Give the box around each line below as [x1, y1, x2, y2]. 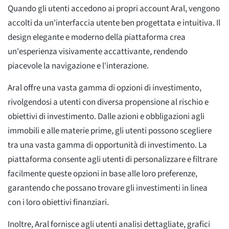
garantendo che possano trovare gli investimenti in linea [8, 181, 208, 194]
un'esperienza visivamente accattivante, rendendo [8, 45, 188, 58]
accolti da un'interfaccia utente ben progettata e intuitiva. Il [8, 16, 220, 29]
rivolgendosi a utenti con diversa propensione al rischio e [8, 96, 209, 108]
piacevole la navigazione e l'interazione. [8, 59, 149, 72]
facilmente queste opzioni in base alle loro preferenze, [8, 167, 197, 180]
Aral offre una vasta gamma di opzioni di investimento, [8, 81, 201, 94]
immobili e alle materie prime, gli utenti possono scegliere [8, 124, 212, 137]
